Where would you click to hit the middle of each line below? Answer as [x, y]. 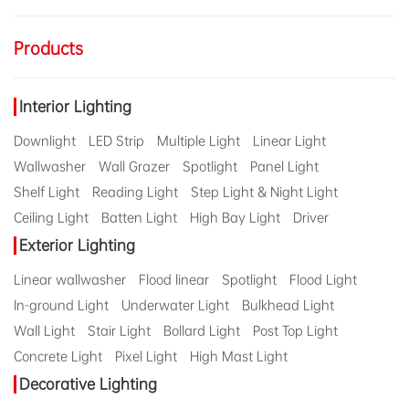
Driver [311, 218]
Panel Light [284, 167]
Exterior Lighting [77, 246]
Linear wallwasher [70, 280]
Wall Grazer [134, 167]
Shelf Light [47, 192]
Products [48, 48]
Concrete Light [58, 357]
